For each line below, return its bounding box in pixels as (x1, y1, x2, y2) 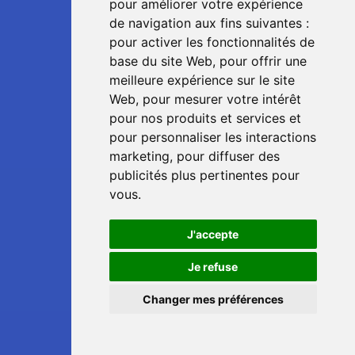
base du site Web (109, 53, 212, 69)
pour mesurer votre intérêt (142, 91, 301, 107)
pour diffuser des (176, 148, 280, 164)
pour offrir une (219, 53, 307, 69)
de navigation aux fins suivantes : (109, 15, 309, 31)
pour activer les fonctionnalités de (109, 34, 315, 50)
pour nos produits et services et (109, 110, 301, 126)
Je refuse (188, 260, 239, 273)
